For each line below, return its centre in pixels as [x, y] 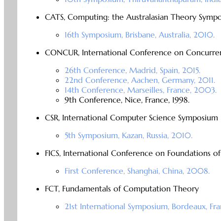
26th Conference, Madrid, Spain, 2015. [132, 70]
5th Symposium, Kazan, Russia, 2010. [128, 135]
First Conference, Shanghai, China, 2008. [137, 171]
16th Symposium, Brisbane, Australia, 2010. [139, 35]
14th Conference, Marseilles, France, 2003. [140, 90]
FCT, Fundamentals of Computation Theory [122, 189]
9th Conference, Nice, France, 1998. [127, 100]
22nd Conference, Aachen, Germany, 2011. [140, 80]
